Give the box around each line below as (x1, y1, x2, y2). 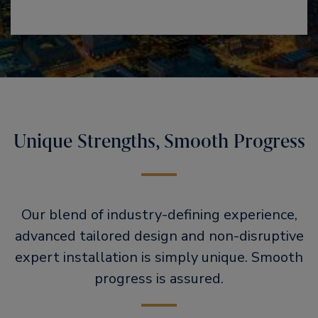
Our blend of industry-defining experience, (21, 205, 297, 224)
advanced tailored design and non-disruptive (14, 226, 304, 246)
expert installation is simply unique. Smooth (15, 248, 303, 267)
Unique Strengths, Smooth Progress (13, 129, 305, 153)
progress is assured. (94, 269, 224, 288)
